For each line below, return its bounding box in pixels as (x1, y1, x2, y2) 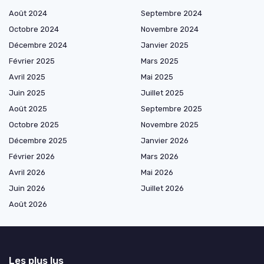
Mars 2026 (141, 152, 179, 161)
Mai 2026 (141, 168, 173, 177)
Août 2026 (9, 200, 47, 209)
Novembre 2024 (141, 25, 199, 34)
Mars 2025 (141, 57, 179, 66)
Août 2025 (9, 104, 47, 114)
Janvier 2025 (141, 41, 189, 50)
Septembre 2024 (141, 9, 202, 18)
